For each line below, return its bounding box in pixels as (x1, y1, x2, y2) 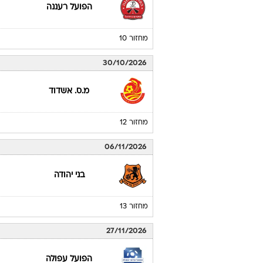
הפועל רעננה (46, 129, 92, 137)
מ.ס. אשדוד (49, 213, 90, 221)
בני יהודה (53, 45, 85, 53)
